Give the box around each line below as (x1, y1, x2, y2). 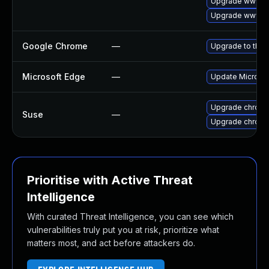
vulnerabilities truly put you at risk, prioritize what (27, 225, 219, 235)
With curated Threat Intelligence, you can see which (27, 211, 234, 222)
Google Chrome (22, 41, 88, 51)
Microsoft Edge (22, 71, 85, 82)
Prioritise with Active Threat (27, 173, 193, 187)
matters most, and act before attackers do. (27, 238, 195, 248)
